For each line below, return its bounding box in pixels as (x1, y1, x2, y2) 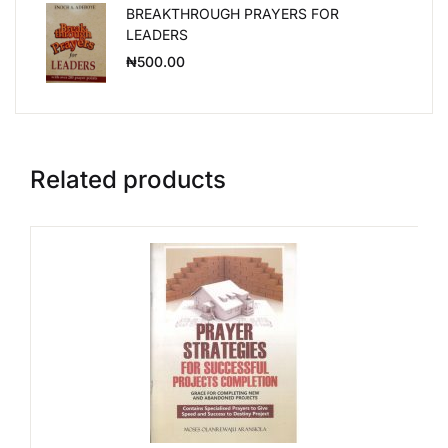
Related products (30, 165, 226, 194)
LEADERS (126, 26, 188, 43)
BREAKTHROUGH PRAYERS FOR (126, 5, 339, 22)
